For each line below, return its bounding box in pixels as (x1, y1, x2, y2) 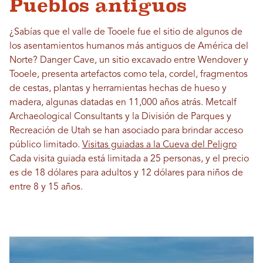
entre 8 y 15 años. (9, 183, 83, 192)
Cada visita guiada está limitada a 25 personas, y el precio (9, 154, 249, 164)
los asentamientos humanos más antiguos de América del (9, 42, 248, 51)
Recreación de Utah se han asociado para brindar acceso (9, 126, 243, 136)
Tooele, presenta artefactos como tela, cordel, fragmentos (9, 70, 248, 79)
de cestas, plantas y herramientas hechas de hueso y (9, 84, 227, 93)
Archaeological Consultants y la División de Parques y (9, 112, 231, 122)
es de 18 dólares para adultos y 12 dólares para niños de (9, 168, 243, 178)
